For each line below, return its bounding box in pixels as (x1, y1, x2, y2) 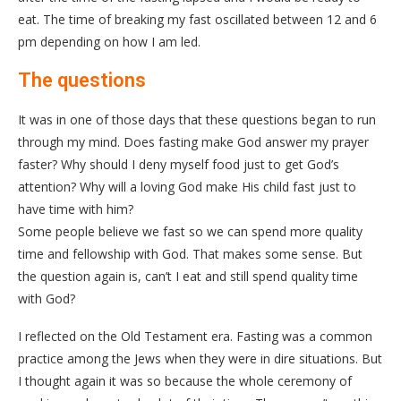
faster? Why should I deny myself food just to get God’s (18, 156, 339, 174)
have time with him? (18, 200, 133, 218)
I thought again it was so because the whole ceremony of (18, 372, 352, 390)
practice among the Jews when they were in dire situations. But (18, 350, 382, 368)
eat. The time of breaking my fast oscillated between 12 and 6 (18, 11, 377, 29)
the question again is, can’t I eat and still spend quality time (18, 268, 358, 286)
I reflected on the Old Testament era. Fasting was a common (18, 328, 372, 346)
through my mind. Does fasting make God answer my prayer (18, 133, 369, 151)
